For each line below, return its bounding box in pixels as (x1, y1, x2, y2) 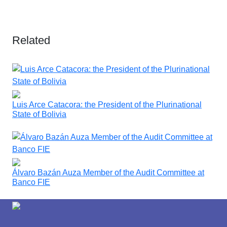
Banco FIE (12, 177, 50, 186)
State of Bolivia (12, 109, 66, 119)
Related (12, 33, 50, 47)
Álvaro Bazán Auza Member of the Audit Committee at (12, 168, 204, 177)
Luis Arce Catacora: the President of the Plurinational (12, 100, 202, 109)
